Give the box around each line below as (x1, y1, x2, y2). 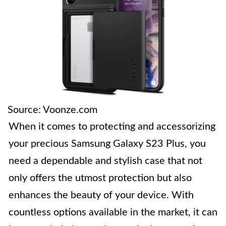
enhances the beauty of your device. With (9, 190, 194, 200)
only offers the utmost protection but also (9, 173, 192, 183)
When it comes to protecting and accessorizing (9, 121, 215, 132)
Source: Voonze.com (8, 104, 97, 115)
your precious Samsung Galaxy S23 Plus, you (9, 138, 206, 149)
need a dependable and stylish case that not (9, 155, 202, 166)
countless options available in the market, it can (9, 207, 217, 217)
